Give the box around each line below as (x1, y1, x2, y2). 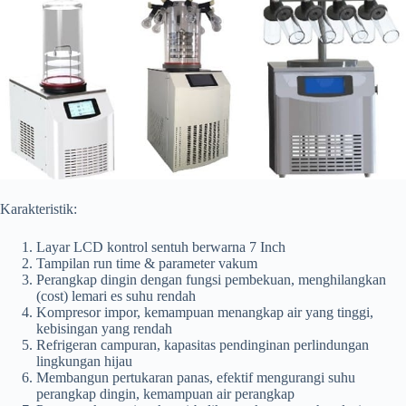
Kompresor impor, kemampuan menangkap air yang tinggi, (36, 304, 373, 321)
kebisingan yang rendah (36, 321, 172, 337)
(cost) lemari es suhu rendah (36, 288, 196, 304)
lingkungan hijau (36, 353, 132, 370)
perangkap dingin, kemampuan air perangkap (36, 386, 295, 402)
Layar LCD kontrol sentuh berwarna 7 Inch (36, 239, 285, 256)
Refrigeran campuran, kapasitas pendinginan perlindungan (36, 337, 369, 353)
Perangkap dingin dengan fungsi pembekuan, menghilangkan (36, 272, 386, 288)
